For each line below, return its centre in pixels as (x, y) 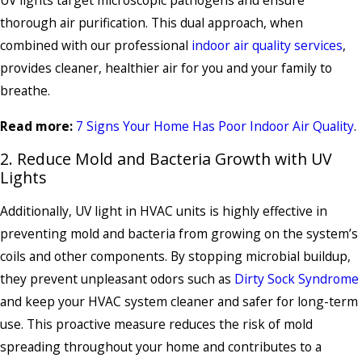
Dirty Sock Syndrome (297, 278)
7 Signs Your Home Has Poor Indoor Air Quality (215, 126)
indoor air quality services (267, 45)
